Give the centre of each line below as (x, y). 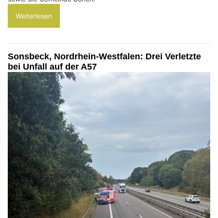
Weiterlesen (34, 16)
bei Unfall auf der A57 (52, 66)
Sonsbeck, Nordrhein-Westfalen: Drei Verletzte (104, 56)
